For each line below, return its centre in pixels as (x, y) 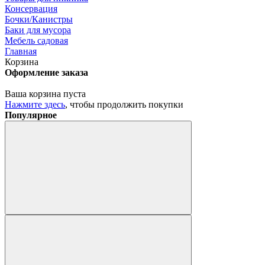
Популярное (31, 115)
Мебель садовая (36, 41)
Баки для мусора (38, 30)
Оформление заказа (46, 72)
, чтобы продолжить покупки (124, 104)
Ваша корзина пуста (45, 94)
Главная (21, 51)
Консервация (31, 9)
